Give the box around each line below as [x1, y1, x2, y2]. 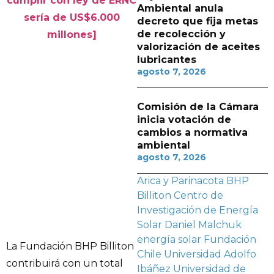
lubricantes [137, 54, 196, 65]
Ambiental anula [137, 2, 223, 14]
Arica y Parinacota [137, 175, 224, 187]
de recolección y [137, 28, 226, 40]
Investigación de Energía [137, 204, 258, 216]
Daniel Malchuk [165, 219, 242, 231]
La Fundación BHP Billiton [6, 240, 134, 253]
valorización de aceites [137, 41, 260, 53]
